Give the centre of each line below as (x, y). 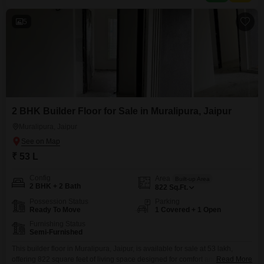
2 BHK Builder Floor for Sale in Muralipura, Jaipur (122, 111)
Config (40, 178)
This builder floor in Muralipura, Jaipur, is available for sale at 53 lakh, (122, 249)
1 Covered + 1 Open (188, 210)
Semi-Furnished (56, 232)
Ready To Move (55, 210)
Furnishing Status (57, 224)
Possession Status (59, 202)
